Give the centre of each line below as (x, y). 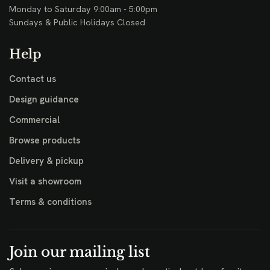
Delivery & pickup (46, 161)
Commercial (34, 120)
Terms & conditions (50, 202)
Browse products (45, 140)
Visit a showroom (45, 181)
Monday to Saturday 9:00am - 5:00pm (83, 9)
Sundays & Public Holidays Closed (77, 22)
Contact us (33, 79)
